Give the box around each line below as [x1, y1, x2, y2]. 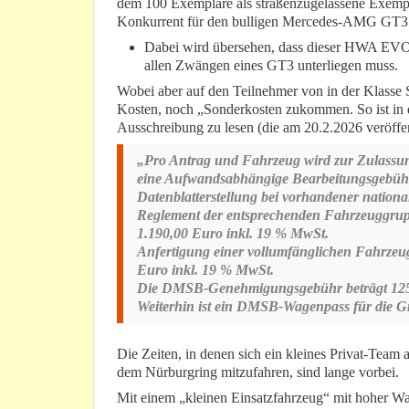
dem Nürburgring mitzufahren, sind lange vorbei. [117, 364, 399, 381]
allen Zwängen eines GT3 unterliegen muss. [144, 58, 398, 74]
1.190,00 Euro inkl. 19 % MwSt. [137, 225, 329, 242]
